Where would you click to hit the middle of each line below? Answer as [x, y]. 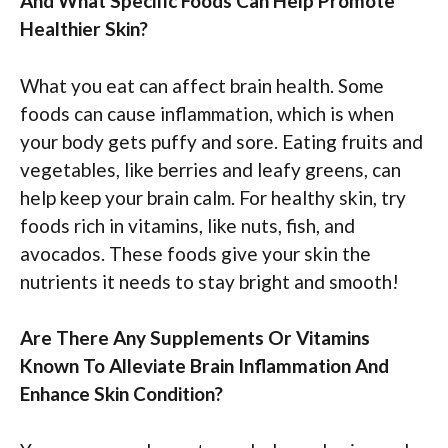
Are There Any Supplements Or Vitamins [195, 338]
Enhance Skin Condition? [121, 394]
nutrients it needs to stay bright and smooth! [209, 281]
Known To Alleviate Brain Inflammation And [204, 366]
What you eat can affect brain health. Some [202, 85]
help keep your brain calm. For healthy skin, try [213, 197]
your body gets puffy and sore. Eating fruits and [221, 141]
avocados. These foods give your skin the [195, 253]
